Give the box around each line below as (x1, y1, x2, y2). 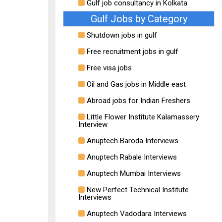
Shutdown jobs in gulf (85, 31, 157, 40)
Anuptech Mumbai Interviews (85, 169, 181, 178)
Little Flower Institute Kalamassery (85, 112, 199, 121)
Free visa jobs (85, 63, 132, 72)
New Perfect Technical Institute (85, 185, 189, 194)
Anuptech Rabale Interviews (85, 153, 177, 162)
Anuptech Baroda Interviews (85, 136, 178, 145)
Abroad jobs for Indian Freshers (85, 96, 190, 105)
